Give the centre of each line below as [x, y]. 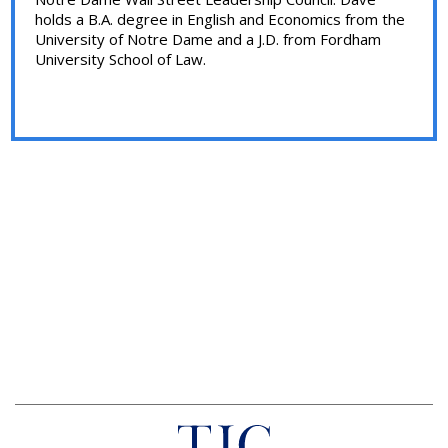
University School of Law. [120, 59]
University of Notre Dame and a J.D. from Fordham [208, 39]
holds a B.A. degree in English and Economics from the [220, 19]
